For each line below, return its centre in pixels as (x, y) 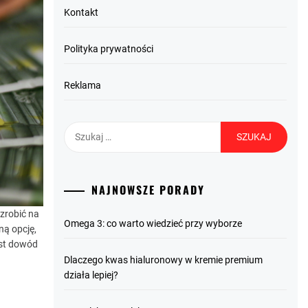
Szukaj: (80, 129)
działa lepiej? (91, 275)
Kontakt (81, 12)
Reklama (83, 85)
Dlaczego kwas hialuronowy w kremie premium (164, 260)
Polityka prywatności (109, 49)
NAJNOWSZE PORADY (148, 190)
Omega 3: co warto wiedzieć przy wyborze (153, 223)
